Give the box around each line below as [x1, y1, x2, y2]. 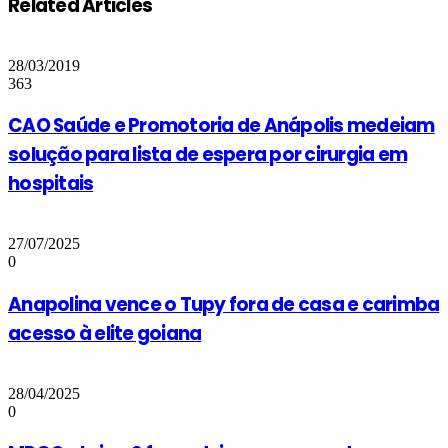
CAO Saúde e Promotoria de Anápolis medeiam [8, 112, 435, 140]
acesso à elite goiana [8, 319, 202, 347]
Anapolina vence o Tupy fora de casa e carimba [8, 290, 440, 318]
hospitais [8, 170, 94, 198]
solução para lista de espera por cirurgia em [8, 141, 408, 169]
